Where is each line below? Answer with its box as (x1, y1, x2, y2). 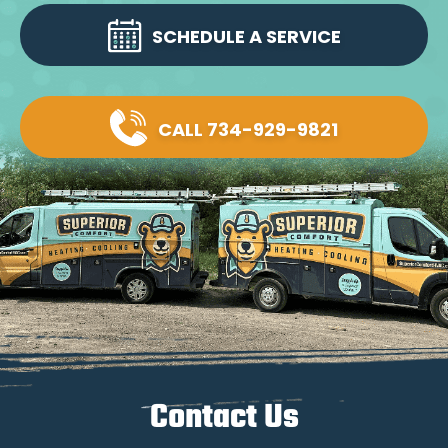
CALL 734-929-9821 (158, 122, 338, 142)
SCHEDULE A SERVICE (151, 29, 341, 49)
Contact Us (149, 400, 299, 437)
